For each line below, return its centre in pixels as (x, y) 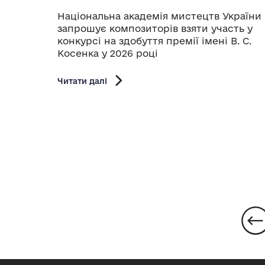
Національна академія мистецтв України (159, 16)
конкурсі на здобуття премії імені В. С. (154, 41)
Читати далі (82, 80)
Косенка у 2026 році (108, 53)
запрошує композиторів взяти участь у (155, 28)
